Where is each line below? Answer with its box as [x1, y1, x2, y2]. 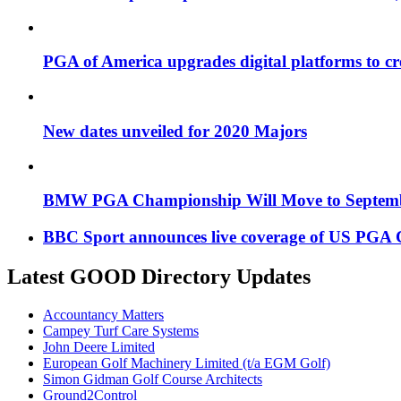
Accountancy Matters [43, 306, 164, 322]
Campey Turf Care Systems [43, 322, 199, 338]
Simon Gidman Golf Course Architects [43, 371, 262, 387]
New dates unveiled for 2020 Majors [43, 121, 307, 141]
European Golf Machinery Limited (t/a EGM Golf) [43, 354, 330, 371]
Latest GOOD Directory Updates [7, 264, 311, 288]
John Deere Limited [43, 338, 155, 354]
